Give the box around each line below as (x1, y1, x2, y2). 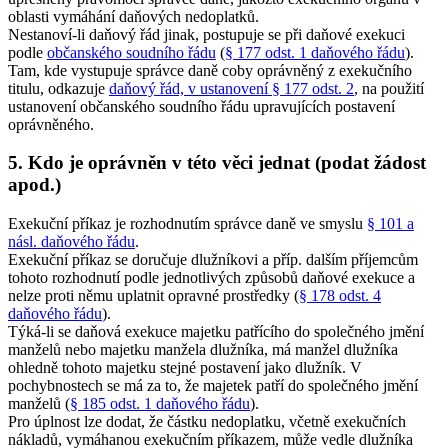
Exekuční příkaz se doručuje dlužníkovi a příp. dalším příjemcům (8, 251, 418, 269)
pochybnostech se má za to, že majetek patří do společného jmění (8, 377, 418, 395)
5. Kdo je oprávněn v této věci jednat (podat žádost (8, 152, 426, 174)
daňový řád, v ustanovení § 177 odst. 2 (109, 79, 354, 97)
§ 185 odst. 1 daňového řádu (70, 395, 250, 413)
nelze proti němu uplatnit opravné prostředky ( (8, 287, 299, 305)
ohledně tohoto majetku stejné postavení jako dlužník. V (8, 359, 362, 377)
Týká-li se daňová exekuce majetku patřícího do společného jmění (8, 323, 424, 341)
